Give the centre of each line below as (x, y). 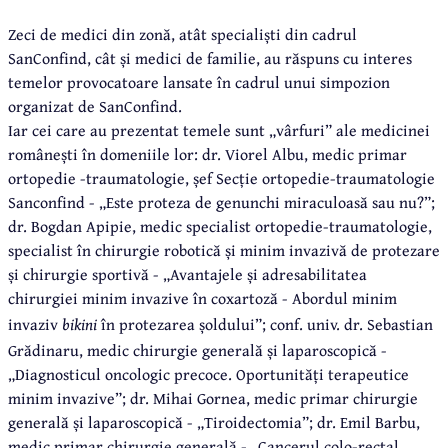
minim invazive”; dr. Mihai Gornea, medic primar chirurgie (213, 397)
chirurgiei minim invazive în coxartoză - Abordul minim (202, 297)
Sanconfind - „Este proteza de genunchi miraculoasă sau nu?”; (221, 201)
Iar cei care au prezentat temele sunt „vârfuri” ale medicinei (219, 129)
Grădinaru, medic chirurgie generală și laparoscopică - (197, 349)
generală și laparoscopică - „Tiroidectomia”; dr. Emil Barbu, (214, 421)
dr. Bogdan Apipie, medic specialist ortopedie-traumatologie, (220, 225)
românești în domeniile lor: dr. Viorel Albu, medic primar (207, 153)
